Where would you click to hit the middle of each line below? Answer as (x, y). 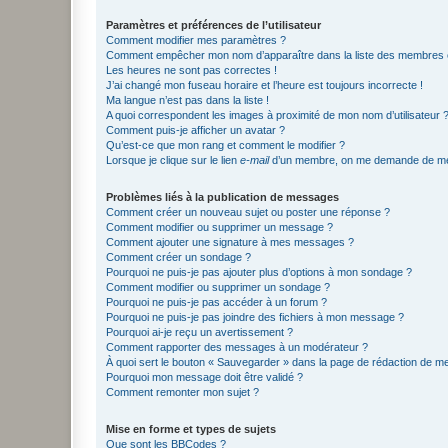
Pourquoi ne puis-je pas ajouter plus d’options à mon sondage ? (259, 272)
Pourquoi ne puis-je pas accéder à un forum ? (216, 302)
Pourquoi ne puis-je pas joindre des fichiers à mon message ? (255, 317)
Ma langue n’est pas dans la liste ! (187, 100)
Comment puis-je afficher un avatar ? (195, 130)
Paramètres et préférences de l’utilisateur (213, 25)
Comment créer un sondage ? (178, 257)
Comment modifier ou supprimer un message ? (219, 227)
